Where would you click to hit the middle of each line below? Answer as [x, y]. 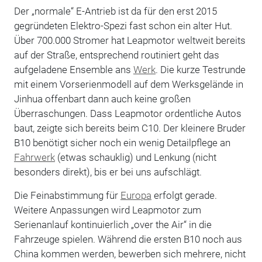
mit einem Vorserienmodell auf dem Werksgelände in [128, 84]
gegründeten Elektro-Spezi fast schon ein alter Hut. [123, 25]
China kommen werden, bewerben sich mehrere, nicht [130, 254]
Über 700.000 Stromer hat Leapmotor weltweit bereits [130, 40]
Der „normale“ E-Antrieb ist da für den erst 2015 [115, 11]
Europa [136, 195]
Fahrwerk [34, 157]
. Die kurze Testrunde [200, 69]
